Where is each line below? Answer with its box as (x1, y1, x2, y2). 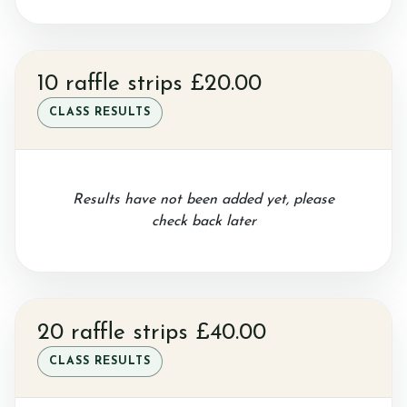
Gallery (33, 9, 83, 24)
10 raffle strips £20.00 (37, 72, 262, 95)
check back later (151, 213, 256, 229)
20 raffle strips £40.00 (37, 321, 266, 344)
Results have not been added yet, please (73, 192, 334, 207)
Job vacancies (33, 96, 129, 111)
